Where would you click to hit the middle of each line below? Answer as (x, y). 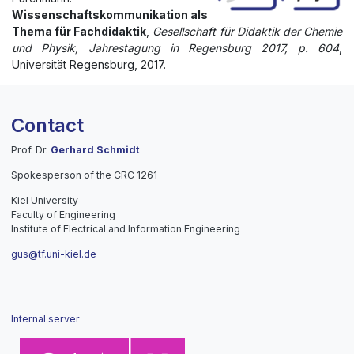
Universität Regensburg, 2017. (89, 64)
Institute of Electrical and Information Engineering (126, 228)
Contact (47, 125)
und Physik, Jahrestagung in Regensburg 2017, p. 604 (175, 47)
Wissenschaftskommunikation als (110, 14)
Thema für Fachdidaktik (79, 31)
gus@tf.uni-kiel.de (54, 254)
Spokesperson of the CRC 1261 (84, 175)
